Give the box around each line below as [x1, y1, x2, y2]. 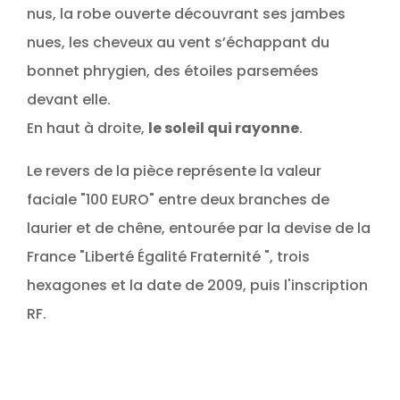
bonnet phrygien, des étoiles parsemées [27, 60, 319, 81]
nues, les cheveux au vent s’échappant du [27, 31, 329, 53]
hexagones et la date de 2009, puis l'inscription [27, 274, 368, 296]
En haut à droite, [27, 117, 148, 138]
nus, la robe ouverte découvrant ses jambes [27, 3, 346, 24]
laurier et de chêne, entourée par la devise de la [27, 217, 371, 238]
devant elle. [27, 88, 111, 110]
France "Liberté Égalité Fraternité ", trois [27, 246, 310, 267]
